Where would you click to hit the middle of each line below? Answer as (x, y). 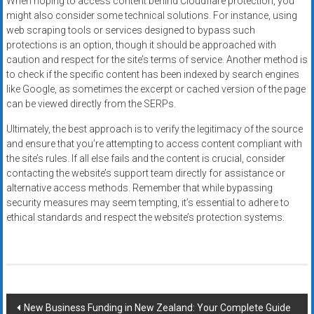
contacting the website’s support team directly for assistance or (145, 173)
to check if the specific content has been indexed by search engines (152, 74)
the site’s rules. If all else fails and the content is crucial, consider (145, 158)
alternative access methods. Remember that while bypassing (139, 187)
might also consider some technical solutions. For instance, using (151, 15)
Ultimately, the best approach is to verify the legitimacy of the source (154, 129)
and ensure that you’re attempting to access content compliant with (154, 143)
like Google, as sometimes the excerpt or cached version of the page (156, 89)
